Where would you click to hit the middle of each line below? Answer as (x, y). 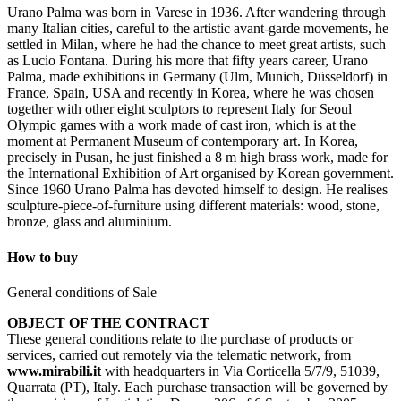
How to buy (43, 257)
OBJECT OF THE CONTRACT (108, 322)
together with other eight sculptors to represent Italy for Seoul (179, 109)
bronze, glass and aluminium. (90, 222)
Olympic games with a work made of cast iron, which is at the (182, 125)
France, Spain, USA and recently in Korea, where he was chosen (191, 93)
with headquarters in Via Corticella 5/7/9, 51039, (240, 371)
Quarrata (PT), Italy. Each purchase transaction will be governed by (197, 387)
